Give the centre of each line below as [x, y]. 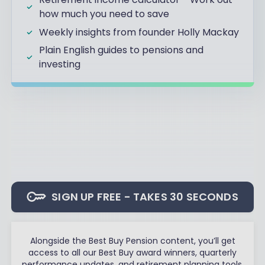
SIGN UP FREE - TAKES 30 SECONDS [145, 197]
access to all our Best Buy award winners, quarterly [132, 253]
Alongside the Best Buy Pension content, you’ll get [132, 241]
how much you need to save [104, 14]
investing [60, 64]
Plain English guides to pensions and [122, 50]
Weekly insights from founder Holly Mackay [139, 32]
